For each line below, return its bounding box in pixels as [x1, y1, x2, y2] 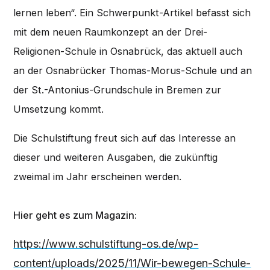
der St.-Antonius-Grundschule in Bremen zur [13, 83, 222, 96]
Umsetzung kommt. [13, 102, 104, 115]
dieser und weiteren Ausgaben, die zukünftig [13, 151, 218, 163]
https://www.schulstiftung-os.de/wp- [13, 237, 199, 251]
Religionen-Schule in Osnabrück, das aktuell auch [13, 45, 243, 57]
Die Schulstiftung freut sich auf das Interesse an [13, 131, 236, 144]
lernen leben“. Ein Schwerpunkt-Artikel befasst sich [13, 6, 251, 19]
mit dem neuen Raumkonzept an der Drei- [13, 25, 208, 38]
